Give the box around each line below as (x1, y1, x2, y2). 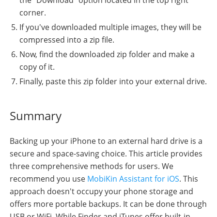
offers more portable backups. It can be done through (10, 198, 207, 209)
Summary (10, 107, 62, 124)
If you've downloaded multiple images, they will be (19, 21, 201, 32)
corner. (19, 7, 46, 18)
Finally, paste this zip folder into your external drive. (19, 76, 207, 87)
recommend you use (10, 173, 87, 184)
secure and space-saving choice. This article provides (10, 148, 202, 159)
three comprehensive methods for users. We (10, 160, 173, 171)
